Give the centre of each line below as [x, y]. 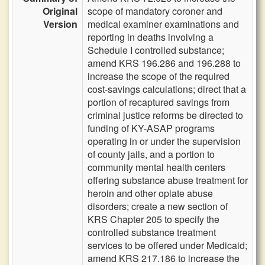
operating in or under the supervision [164, 141]
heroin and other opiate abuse [150, 193]
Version [60, 24]
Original [60, 11]
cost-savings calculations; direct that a [167, 89]
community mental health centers [156, 167]
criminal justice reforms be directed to [165, 115]
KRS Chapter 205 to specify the [153, 219]
